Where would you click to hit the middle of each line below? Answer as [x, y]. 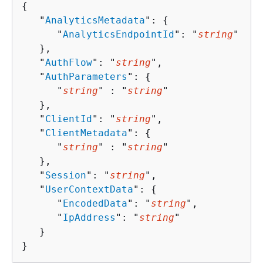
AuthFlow [69, 62]
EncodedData [95, 203]
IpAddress [89, 217]
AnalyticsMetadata [95, 20]
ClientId [69, 119]
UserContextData [89, 189]
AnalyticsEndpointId [119, 34]
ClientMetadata [86, 133]
